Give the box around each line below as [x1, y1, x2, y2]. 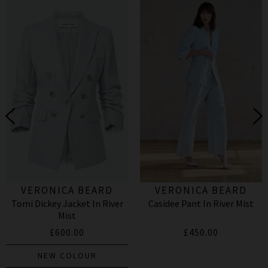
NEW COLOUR [37, 250, 97, 261]
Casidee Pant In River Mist [148, 197, 254, 210]
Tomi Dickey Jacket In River [11, 197, 123, 210]
